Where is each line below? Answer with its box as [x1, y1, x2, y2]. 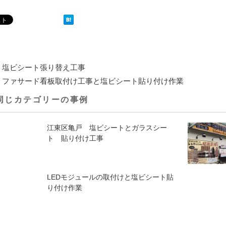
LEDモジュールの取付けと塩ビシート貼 [47, 173, 174, 182]
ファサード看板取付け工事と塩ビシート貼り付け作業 [2, 76, 184, 85]
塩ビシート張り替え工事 [2, 63, 85, 72]
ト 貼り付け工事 [47, 134, 104, 142]
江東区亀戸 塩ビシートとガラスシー [47, 123, 167, 132]
